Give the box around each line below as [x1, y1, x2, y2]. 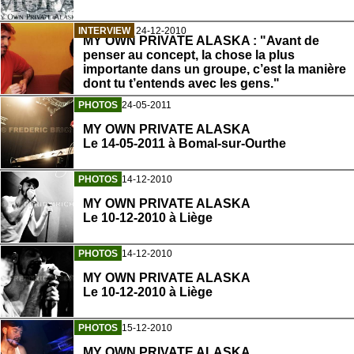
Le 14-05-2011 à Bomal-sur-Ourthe [83, 136, 286, 150]
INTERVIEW [78, 25, 130, 37]
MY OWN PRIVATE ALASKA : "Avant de [83, 34, 319, 48]
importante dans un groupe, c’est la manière [83, 62, 346, 77]
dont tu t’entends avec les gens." [83, 77, 280, 91]
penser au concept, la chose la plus [83, 48, 295, 62]
